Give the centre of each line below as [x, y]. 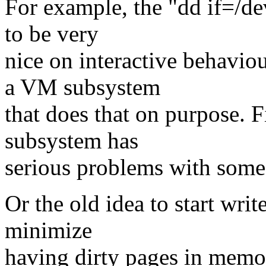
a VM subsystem [83, 87]
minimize [48, 230]
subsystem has [72, 141]
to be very [52, 34]
